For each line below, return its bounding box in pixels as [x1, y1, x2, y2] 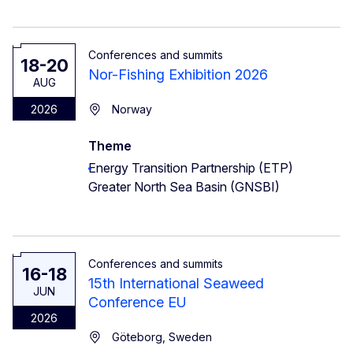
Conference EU [88, 293, 187, 310]
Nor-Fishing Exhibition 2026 [88, 65, 268, 83]
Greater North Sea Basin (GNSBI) [88, 178, 280, 195]
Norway [112, 102, 152, 116]
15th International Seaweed [88, 274, 264, 292]
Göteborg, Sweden [112, 329, 212, 344]
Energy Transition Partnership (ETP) [88, 159, 293, 176]
